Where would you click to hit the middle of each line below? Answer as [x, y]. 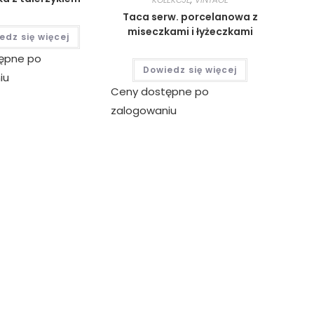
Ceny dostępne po [159, 91]
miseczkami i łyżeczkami [190, 31]
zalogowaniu [143, 110]
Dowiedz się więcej [190, 69]
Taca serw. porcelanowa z [190, 16]
